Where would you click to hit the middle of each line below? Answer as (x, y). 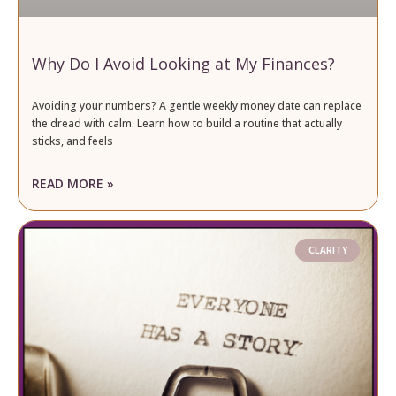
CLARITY (327, 249)
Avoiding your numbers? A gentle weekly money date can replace (197, 105)
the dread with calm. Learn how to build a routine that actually (187, 123)
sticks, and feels (72, 141)
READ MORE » (73, 183)
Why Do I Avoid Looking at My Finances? (183, 63)
